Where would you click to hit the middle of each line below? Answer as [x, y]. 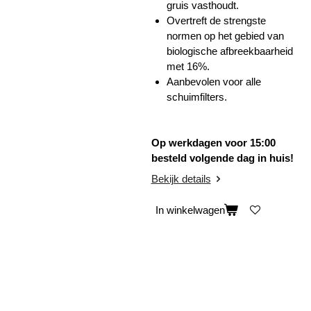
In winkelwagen [190, 210]
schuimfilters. [197, 96]
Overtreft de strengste [216, 20]
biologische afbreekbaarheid [230, 51]
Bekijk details [181, 178]
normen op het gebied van [225, 35]
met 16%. [188, 66]
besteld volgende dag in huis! [222, 158]
